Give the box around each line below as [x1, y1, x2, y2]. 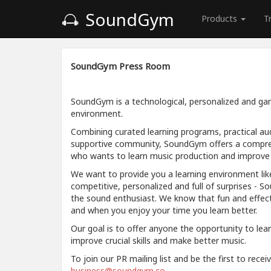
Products [201, 13, 240, 24]
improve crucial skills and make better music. [71, 235, 246, 246]
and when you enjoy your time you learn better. [71, 204, 257, 216]
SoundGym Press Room [71, 60, 170, 72]
